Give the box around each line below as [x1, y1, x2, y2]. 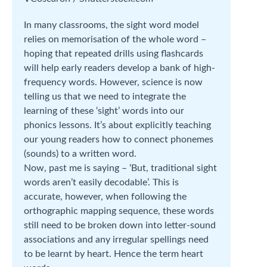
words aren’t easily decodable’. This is [24, 178, 179, 187]
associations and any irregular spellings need [24, 235, 209, 244]
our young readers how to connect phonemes [24, 135, 213, 144]
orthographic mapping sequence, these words [24, 206, 214, 216]
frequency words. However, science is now [24, 77, 203, 87]
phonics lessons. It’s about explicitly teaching [24, 120, 211, 130]
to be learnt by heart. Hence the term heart [24, 249, 203, 259]
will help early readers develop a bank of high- [24, 63, 215, 73]
